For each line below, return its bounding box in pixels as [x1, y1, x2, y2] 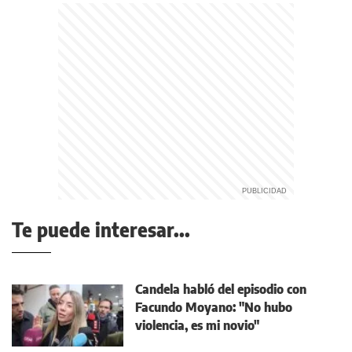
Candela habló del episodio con [135, 281, 306, 298]
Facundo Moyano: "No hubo [135, 299, 292, 316]
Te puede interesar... [12, 218, 190, 242]
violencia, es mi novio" [135, 317, 259, 334]
